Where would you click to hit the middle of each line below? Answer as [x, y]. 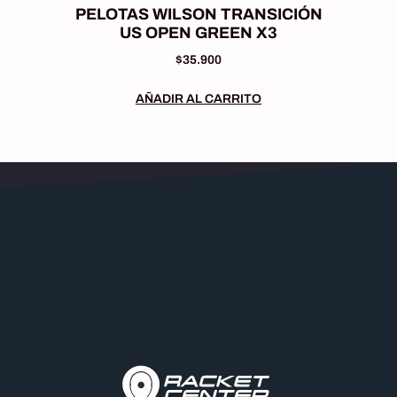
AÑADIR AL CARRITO [198, 98]
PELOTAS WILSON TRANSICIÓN [198, 14]
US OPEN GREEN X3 [198, 32]
